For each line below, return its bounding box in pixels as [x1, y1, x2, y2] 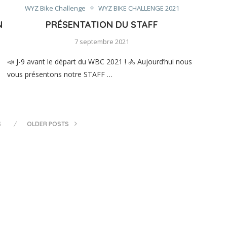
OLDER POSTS [27, 120, 71, 128]
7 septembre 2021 [74, 36, 130, 46]
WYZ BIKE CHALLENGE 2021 [98, 3, 179, 13]
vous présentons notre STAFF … [7, 69, 112, 79]
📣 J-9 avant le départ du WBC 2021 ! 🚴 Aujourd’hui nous [7, 56, 192, 66]
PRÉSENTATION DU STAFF [46, 18, 159, 30]
